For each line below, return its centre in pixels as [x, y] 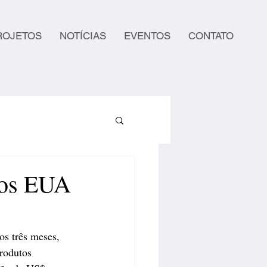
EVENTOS [147, 36]
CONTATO [211, 36]
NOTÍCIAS [83, 36]
